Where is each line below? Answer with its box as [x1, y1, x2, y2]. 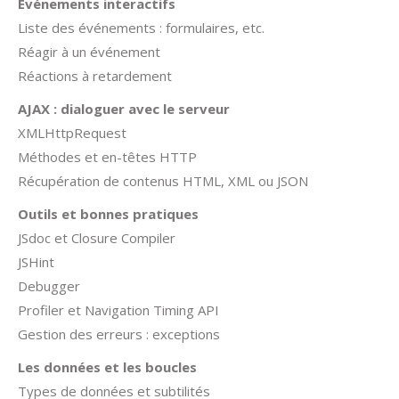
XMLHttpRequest [18, 124, 126, 142]
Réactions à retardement [18, 67, 172, 85]
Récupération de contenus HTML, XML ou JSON [18, 172, 308, 190]
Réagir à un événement [18, 43, 160, 61]
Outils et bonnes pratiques [18, 205, 199, 223]
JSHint [18, 253, 54, 271]
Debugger [18, 277, 80, 295]
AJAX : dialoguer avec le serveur [18, 100, 230, 118]
